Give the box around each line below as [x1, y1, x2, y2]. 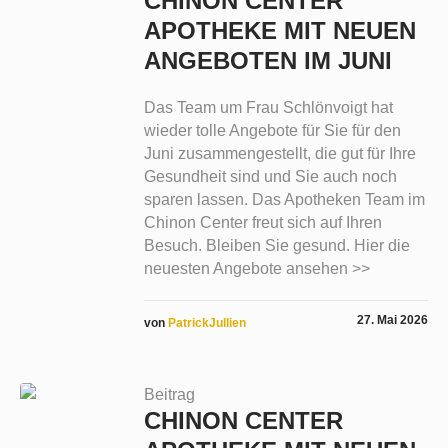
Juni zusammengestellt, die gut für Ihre [143, 145, 416, 163]
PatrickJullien [167, 316, 246, 331]
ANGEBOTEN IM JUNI [143, 47, 392, 75]
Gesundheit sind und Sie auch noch [143, 168, 397, 186]
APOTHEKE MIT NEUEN [143, 17, 416, 45]
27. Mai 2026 [357, 313, 428, 328]
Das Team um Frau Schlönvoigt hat [143, 99, 393, 117]
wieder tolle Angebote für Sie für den [143, 122, 401, 140]
